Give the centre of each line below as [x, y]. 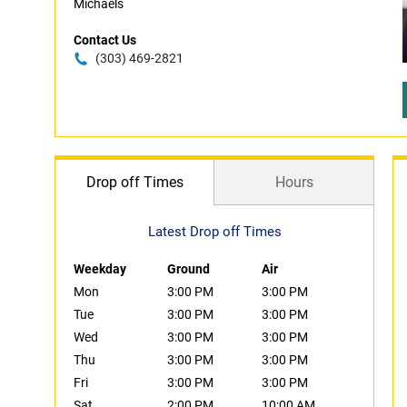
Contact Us [105, 40]
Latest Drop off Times [214, 232]
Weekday [100, 269]
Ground [189, 269]
